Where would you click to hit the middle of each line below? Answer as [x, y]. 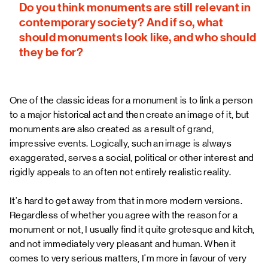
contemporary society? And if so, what [121, 22]
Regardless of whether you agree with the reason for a [124, 215]
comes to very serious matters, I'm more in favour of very [128, 258]
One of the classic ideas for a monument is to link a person [131, 100]
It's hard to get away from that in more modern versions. [126, 201]
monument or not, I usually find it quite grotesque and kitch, [132, 229]
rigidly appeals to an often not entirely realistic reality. [120, 172]
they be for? [51, 52]
